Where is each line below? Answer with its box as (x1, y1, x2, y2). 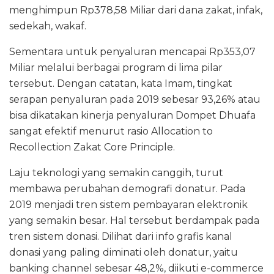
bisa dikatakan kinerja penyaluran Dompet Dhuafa (9, 109, 256, 122)
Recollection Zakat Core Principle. (9, 141, 175, 154)
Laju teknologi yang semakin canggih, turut (9, 167, 223, 179)
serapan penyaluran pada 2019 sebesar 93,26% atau (9, 94, 261, 106)
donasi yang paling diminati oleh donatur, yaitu (9, 246, 238, 259)
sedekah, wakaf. (9, 20, 86, 32)
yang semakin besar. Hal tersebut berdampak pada (9, 215, 259, 227)
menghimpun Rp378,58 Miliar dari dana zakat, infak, (9, 4, 262, 17)
